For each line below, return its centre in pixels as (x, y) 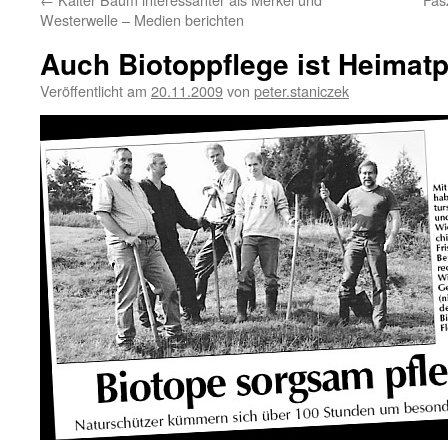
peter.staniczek (301, 90)
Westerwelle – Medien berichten (142, 19)
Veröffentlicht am (93, 90)
